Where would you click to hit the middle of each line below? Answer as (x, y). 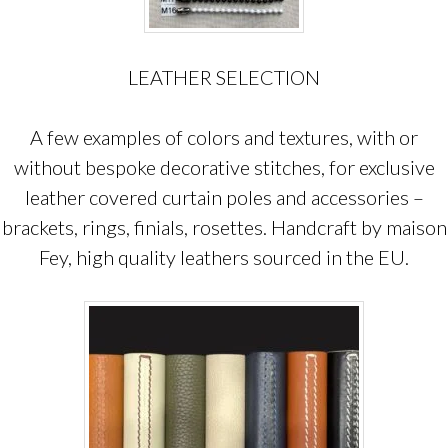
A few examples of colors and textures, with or (224, 137)
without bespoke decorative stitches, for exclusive (224, 167)
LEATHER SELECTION (224, 77)
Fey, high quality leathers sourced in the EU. (224, 257)
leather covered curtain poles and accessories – (224, 197)
